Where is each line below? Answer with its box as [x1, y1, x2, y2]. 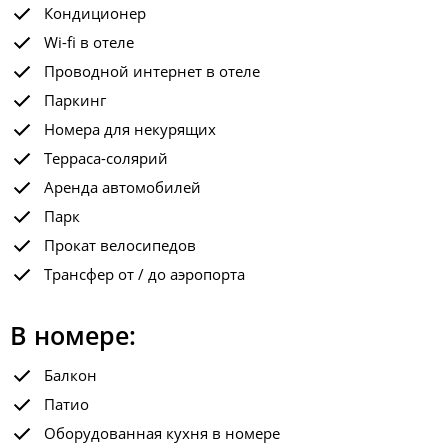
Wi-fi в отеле [44, 32, 134, 52]
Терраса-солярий [44, 148, 168, 168]
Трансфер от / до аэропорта [44, 264, 245, 284]
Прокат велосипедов [44, 235, 196, 255]
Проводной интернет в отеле [44, 61, 260, 81]
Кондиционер [44, 3, 146, 23]
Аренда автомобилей [44, 177, 201, 197]
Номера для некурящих [44, 119, 216, 139]
